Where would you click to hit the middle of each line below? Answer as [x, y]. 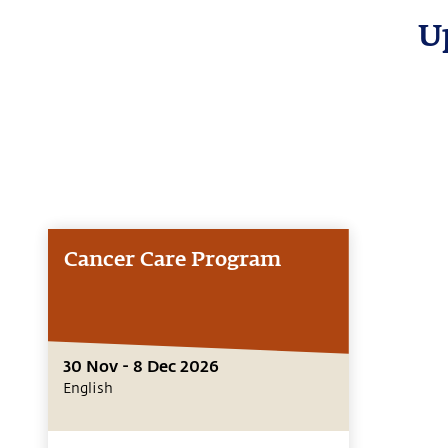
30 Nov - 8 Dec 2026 [141, 365]
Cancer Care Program [172, 259]
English [88, 388]
